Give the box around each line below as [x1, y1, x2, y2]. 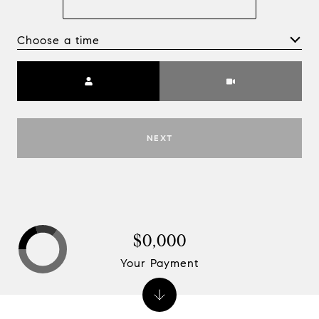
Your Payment [120, 256, 199, 270]
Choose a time [17, 33, 100, 47]
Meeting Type [159, 63, 237, 77]
